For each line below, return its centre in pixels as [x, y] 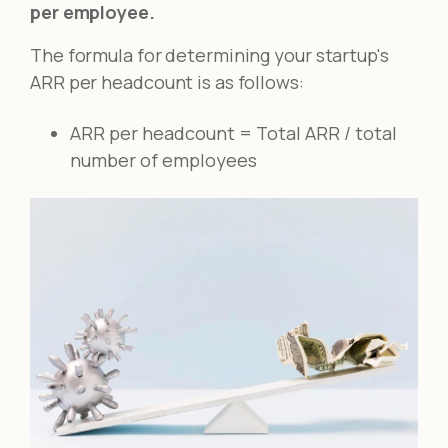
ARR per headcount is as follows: [167, 82]
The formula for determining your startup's [209, 55]
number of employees [163, 160]
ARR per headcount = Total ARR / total [233, 133]
